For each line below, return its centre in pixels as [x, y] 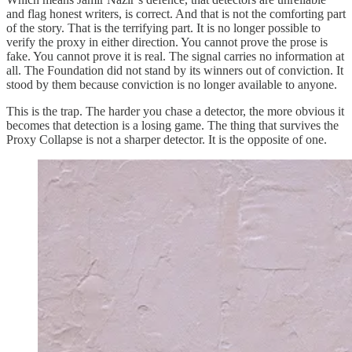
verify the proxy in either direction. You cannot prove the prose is [167, 42]
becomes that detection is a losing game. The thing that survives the [172, 126]
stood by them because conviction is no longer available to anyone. [172, 85]
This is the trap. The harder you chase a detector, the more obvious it [175, 112]
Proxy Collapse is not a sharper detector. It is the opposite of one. [167, 140]
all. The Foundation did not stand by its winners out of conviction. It [175, 71]
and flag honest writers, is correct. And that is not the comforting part [176, 14]
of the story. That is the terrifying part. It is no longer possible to [163, 28]
